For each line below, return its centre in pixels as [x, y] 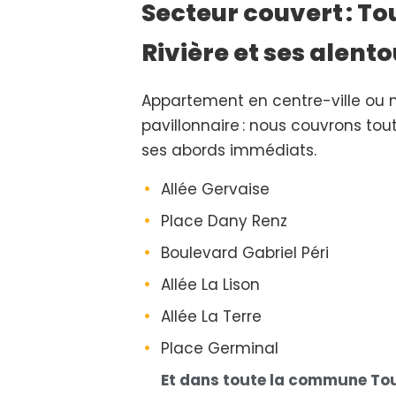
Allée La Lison [210, 285]
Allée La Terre [211, 316]
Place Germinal [220, 348]
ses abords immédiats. [229, 150]
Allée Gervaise [215, 189]
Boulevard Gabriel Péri [245, 253]
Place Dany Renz [224, 221]
